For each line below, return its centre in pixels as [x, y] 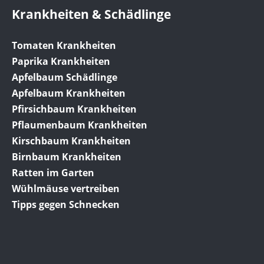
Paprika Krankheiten [61, 62]
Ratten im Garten [53, 173]
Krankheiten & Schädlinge [91, 14]
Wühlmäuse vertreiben [66, 189]
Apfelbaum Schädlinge [65, 77]
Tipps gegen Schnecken [66, 205]
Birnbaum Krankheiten [67, 157]
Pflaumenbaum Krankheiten [80, 125]
